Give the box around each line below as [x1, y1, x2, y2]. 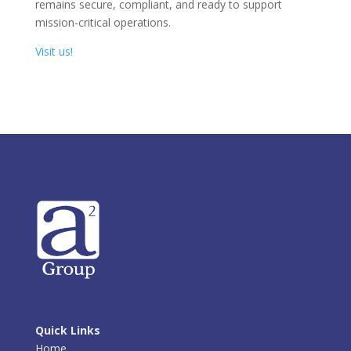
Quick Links [34, 322, 100, 338]
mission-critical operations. [34, 14, 171, 30]
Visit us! [34, 43, 73, 59]
